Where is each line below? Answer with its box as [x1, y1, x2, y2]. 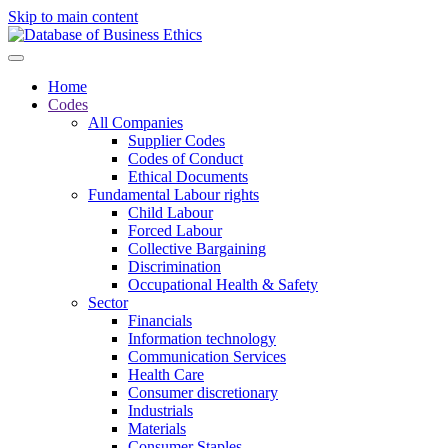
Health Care [128, 366, 204, 383]
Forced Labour [128, 222, 222, 239]
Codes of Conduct [128, 150, 243, 167]
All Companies [88, 114, 183, 131]
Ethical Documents [128, 168, 248, 185]
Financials [128, 312, 192, 329]
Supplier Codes [128, 132, 225, 149]
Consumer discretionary [128, 384, 278, 401]
